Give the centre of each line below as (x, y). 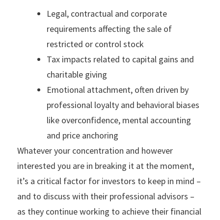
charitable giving (77, 74)
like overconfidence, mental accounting (119, 120)
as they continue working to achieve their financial (109, 211)
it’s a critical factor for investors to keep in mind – (109, 181)
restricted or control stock (95, 44)
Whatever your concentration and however (95, 150)
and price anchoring (82, 135)
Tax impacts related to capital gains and (120, 59)
